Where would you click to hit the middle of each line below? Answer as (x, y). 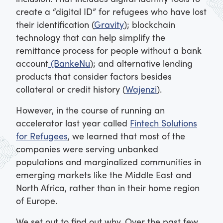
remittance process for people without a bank (109, 50)
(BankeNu (69, 63)
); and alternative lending (141, 63)
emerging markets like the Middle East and (104, 175)
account (32, 63)
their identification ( (55, 24)
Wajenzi (141, 89)
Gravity (109, 24)
